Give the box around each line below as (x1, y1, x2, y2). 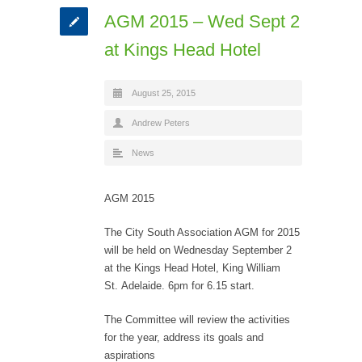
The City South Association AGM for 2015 (104, 225, 300, 238)
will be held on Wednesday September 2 (104, 243, 292, 256)
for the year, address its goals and (104, 330, 263, 343)
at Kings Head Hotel (104, 39, 261, 60)
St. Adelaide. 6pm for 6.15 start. (104, 279, 255, 292)
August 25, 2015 (132, 87, 196, 98)
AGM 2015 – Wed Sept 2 (104, 11, 300, 32)
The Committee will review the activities (104, 313, 290, 326)
